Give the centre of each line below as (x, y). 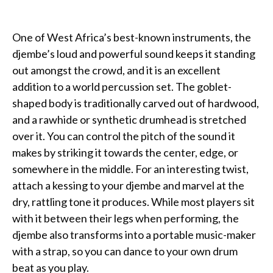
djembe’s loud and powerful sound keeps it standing (134, 53)
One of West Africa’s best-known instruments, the (132, 37)
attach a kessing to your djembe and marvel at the (128, 185)
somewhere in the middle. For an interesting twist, (130, 168)
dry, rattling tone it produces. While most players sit (133, 201)
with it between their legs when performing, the (126, 218)
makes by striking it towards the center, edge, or (125, 152)
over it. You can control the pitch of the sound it (124, 136)
